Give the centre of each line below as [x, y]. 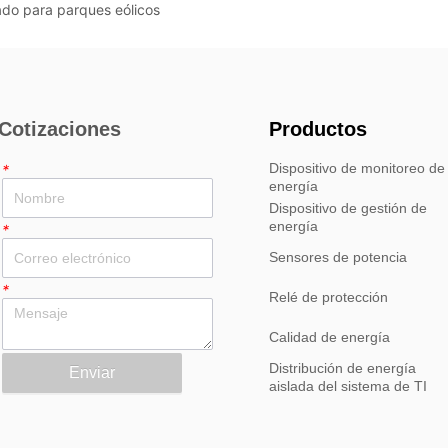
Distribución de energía [342, 368]
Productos [317, 129]
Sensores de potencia [337, 257]
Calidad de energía [329, 337]
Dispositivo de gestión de [347, 208]
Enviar [91, 373]
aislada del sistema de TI [347, 386]
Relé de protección [328, 297]
